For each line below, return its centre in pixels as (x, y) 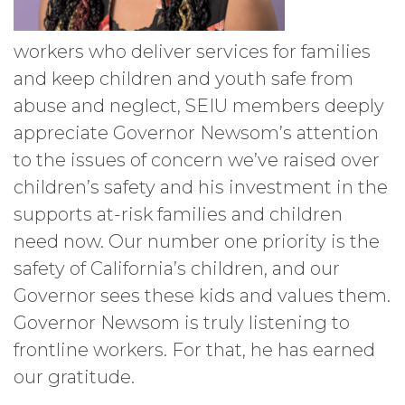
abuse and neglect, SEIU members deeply (199, 106)
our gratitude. (74, 377)
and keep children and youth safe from (184, 79)
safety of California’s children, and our (177, 268)
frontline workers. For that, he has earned (194, 350)
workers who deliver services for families (192, 52)
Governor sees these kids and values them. (202, 296)
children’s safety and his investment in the (201, 187)
